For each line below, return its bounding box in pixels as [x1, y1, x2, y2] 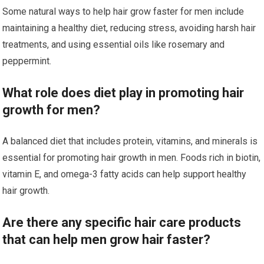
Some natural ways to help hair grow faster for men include [2, 5, 245, 17]
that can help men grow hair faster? [2, 232, 211, 247]
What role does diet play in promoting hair [2, 85, 245, 100]
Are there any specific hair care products [2, 214, 242, 230]
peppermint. [2, 55, 52, 67]
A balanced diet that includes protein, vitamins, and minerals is [2, 135, 258, 147]
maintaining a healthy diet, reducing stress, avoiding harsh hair [2, 22, 256, 34]
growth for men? [2, 102, 101, 117]
